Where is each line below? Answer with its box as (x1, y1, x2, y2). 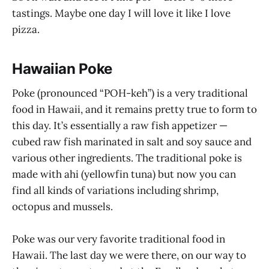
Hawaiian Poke (12, 60, 112, 78)
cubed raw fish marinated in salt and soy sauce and (12, 134, 252, 148)
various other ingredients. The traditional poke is (12, 151, 242, 165)
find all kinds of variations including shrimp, (12, 183, 219, 197)
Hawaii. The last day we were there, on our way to (12, 248, 246, 262)
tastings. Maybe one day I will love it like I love (12, 7, 231, 20)
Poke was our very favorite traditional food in (12, 232, 225, 246)
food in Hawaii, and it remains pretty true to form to (12, 102, 257, 116)
